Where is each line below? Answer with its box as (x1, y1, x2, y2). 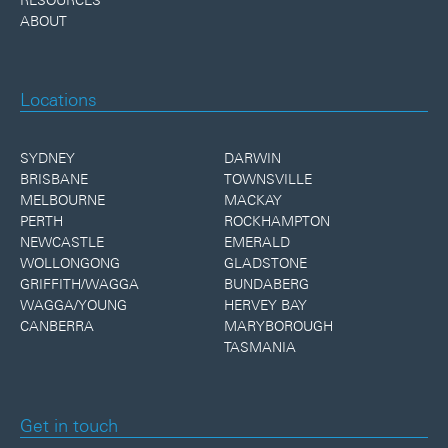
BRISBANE (20, 170, 88, 187)
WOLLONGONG (20, 254, 120, 271)
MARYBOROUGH (224, 317, 333, 334)
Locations (20, 88, 97, 110)
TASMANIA (224, 338, 296, 355)
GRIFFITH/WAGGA (20, 275, 139, 292)
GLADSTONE (224, 254, 307, 271)
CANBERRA (20, 317, 94, 334)
